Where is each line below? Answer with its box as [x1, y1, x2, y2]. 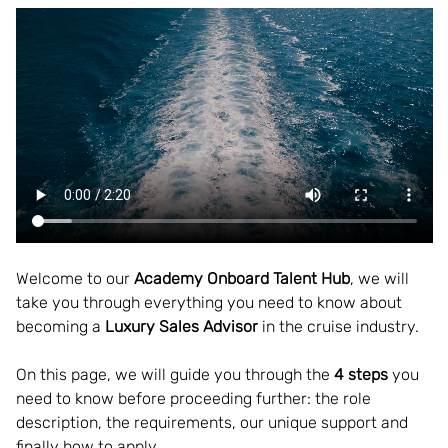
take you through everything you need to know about [15, 292, 406, 312]
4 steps [333, 364, 388, 384]
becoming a [15, 316, 105, 336]
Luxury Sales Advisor [104, 316, 258, 336]
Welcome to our [15, 268, 130, 288]
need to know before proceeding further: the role [15, 388, 375, 408]
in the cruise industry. [257, 316, 427, 336]
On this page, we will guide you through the [15, 364, 334, 384]
